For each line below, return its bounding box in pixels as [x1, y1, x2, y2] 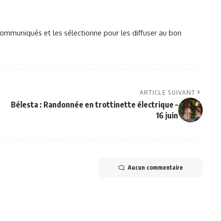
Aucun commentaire [127, 164, 183, 172]
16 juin [155, 110, 178, 121]
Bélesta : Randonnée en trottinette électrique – [10, 100, 178, 110]
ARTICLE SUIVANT [139, 88, 196, 97]
